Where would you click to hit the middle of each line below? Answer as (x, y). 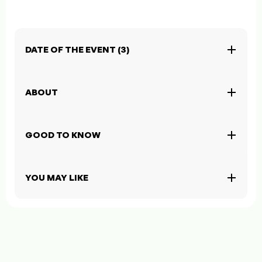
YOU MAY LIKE (57, 178)
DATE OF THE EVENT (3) (77, 50)
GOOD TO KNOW (63, 135)
